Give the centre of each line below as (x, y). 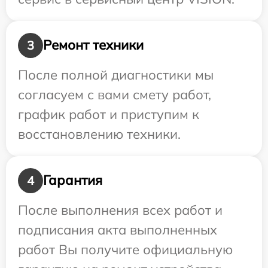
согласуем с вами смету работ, (115, 94)
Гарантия (73, 180)
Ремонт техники (93, 45)
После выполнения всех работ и (120, 210)
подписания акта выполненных (118, 229)
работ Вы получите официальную (125, 249)
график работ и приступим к (109, 114)
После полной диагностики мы (116, 74)
